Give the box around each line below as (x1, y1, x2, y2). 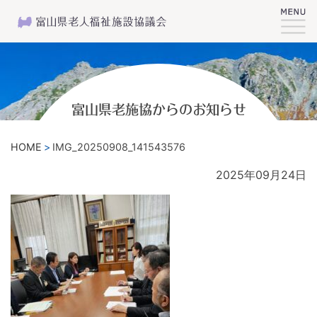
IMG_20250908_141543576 (52, 141, 185, 153)
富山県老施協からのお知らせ (71, 103, 246, 116)
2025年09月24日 (216, 168, 306, 182)
